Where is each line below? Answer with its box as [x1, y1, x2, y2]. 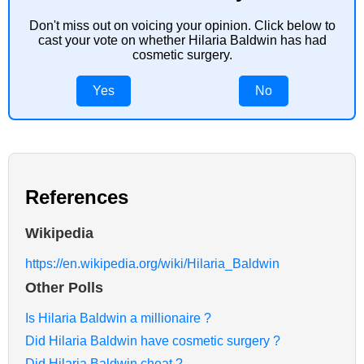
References [25, 186, 128, 209]
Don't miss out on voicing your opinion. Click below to [28, 19, 336, 33]
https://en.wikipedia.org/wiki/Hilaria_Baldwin [25, 256, 279, 271]
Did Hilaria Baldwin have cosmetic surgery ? [25, 333, 280, 348]
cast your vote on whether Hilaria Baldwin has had [37, 33, 327, 48]
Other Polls [25, 279, 103, 296]
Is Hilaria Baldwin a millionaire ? [25, 310, 211, 325]
